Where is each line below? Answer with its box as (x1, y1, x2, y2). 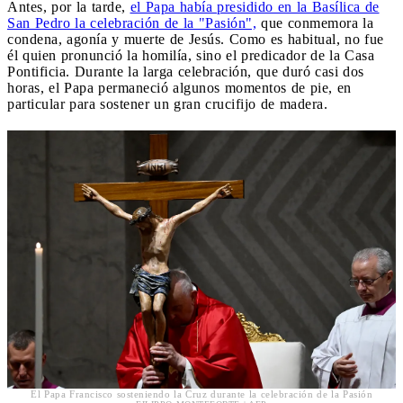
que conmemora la (256, 14, 373, 31)
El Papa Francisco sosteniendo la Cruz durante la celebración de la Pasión (31, 389, 372, 400)
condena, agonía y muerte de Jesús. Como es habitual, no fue (7, 31, 384, 47)
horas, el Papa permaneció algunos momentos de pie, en (7, 79, 352, 95)
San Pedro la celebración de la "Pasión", (7, 14, 256, 31)
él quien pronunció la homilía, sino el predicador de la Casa (7, 47, 374, 63)
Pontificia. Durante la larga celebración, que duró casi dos (7, 63, 364, 79)
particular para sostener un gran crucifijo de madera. (7, 95, 327, 112)
